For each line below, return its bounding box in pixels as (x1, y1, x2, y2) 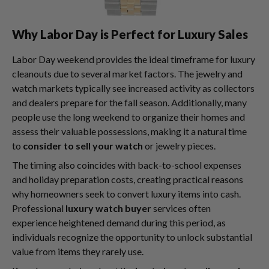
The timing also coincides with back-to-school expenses (12, 159, 241, 171)
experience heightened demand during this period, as (12, 217, 226, 228)
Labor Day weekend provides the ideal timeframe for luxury (12, 53, 255, 65)
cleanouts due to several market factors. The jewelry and (12, 68, 243, 79)
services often (151, 202, 211, 214)
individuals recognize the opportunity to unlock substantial (12, 231, 252, 243)
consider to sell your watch (23, 140, 143, 151)
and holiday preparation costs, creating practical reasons (12, 174, 243, 185)
